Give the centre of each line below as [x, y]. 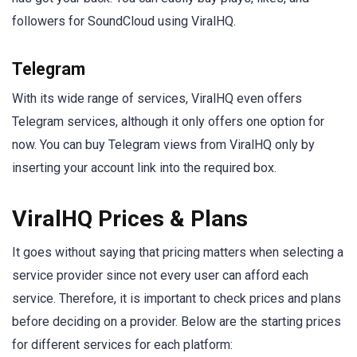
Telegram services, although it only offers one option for [168, 121]
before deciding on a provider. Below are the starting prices [177, 322]
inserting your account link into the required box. [144, 167]
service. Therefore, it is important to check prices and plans [177, 299]
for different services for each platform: [122, 345]
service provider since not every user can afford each [160, 276]
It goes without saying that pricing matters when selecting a [178, 253]
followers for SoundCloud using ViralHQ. [126, 21]
